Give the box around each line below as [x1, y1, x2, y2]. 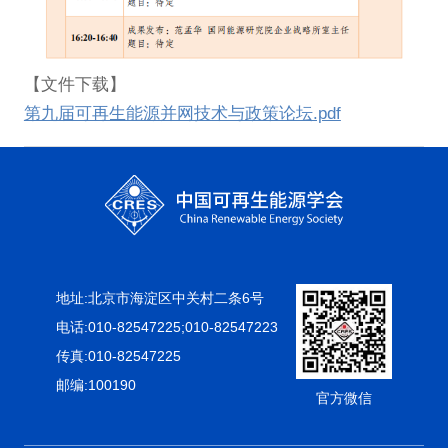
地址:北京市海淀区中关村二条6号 [56, 289, 265, 306]
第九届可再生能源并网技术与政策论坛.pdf [23, 104, 341, 124]
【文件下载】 [23, 75, 126, 95]
